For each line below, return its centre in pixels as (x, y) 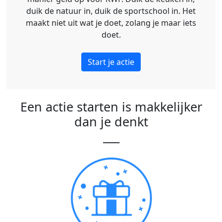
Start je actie (111, 62)
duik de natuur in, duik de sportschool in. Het (111, 11)
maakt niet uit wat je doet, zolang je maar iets (111, 23)
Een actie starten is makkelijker (111, 107)
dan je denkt (111, 121)
